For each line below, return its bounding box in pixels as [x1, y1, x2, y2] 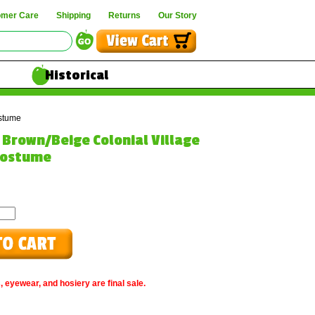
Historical [45, 67, 108, 83]
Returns [108, 11, 141, 20]
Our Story [158, 11, 197, 20]
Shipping [56, 11, 91, 20]
